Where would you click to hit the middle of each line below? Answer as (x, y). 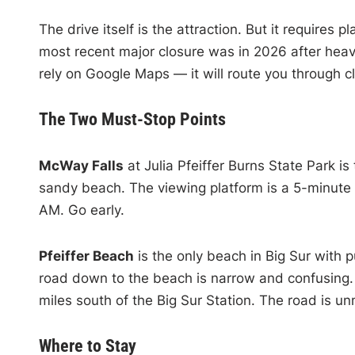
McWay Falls (81, 165)
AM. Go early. (81, 210)
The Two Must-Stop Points (132, 119)
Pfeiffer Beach (86, 256)
